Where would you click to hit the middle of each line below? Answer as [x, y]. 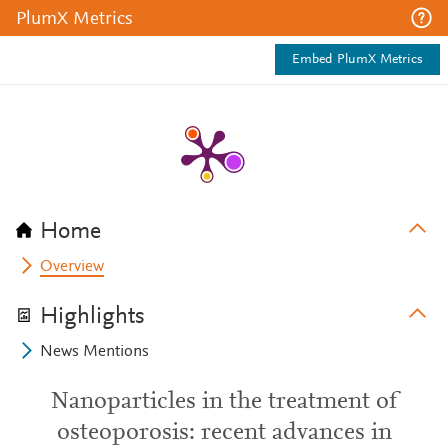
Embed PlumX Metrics [357, 60]
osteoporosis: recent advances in [224, 433]
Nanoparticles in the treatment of [224, 402]
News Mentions [95, 352]
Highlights [92, 317]
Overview [72, 267]
